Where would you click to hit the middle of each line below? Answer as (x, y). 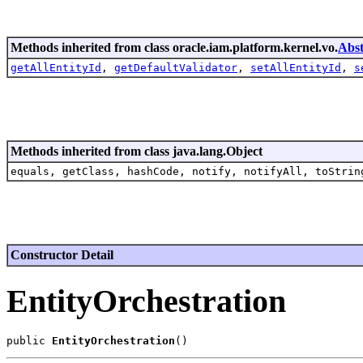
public (29, 341)
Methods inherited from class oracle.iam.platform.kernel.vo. (174, 47)
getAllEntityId (56, 67)
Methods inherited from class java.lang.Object (137, 151)
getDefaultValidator (176, 67)
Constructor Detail (62, 254)
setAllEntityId (296, 67)
